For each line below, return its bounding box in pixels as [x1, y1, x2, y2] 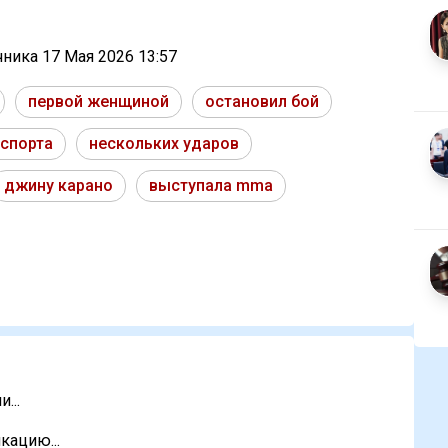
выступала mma [149, 176, 273, 196]
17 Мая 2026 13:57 [42, 47, 177, 67]
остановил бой [205, 92, 319, 112]
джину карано [4, 176, 113, 196]
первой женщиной [28, 92, 169, 112]
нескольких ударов [89, 134, 239, 154]
